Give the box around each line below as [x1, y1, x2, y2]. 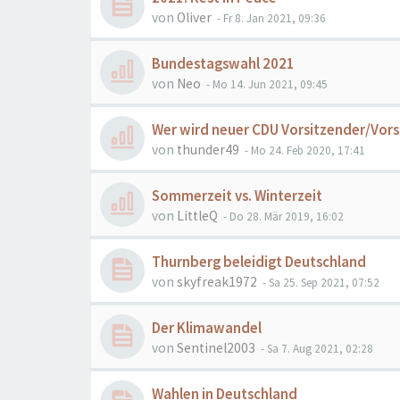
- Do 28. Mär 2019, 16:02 [221, 209, 344, 224]
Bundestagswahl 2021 [152, 54, 295, 73]
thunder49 [177, 141, 239, 158]
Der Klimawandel [152, 319, 262, 337]
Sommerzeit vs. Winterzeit [152, 187, 322, 205]
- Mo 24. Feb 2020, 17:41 [242, 143, 365, 158]
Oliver [177, 9, 212, 26]
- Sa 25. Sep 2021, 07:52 [260, 275, 379, 290]
